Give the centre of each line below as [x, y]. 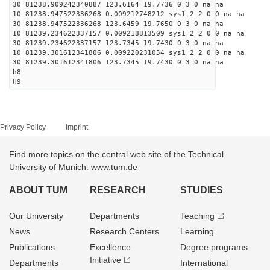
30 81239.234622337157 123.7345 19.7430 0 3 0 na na [118, 43]
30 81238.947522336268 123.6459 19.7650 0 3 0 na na [118, 24]
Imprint [77, 127]
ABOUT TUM [38, 190]
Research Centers [125, 231]
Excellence [111, 247]
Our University [36, 216]
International [204, 263]
